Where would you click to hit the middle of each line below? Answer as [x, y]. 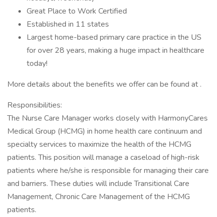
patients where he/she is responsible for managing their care [108, 170]
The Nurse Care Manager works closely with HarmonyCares [108, 118]
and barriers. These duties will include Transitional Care [98, 184]
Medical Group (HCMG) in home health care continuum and [105, 131]
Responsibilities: [35, 105]
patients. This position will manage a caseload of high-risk [103, 157]
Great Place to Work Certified [77, 11]
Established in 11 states [68, 24]
